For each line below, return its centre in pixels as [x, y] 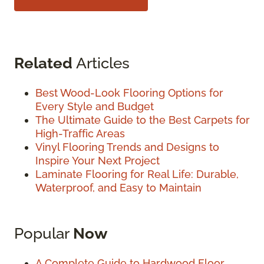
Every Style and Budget [95, 106]
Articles [101, 62]
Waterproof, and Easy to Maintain [118, 187]
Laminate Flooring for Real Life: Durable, [137, 174]
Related [43, 62]
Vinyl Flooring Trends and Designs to [127, 147]
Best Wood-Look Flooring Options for [129, 93]
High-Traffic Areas [80, 133]
